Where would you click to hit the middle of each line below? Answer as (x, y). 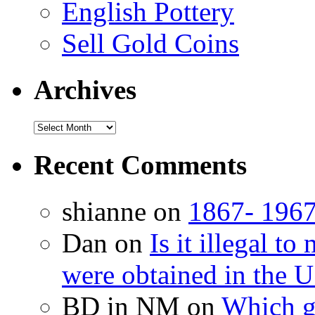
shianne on (125, 212)
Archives (85, 90)
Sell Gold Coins (150, 43)
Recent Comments (140, 165)
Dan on (106, 243)
